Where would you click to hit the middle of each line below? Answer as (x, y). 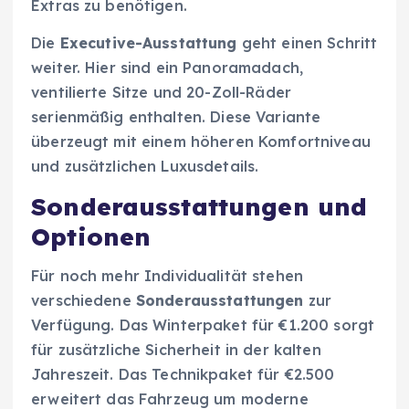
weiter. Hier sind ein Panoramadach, (168, 68)
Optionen (91, 237)
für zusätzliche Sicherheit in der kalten (176, 349)
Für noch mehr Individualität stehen (168, 275)
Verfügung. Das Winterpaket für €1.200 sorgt (203, 325)
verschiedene (84, 300)
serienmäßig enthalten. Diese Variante (176, 117)
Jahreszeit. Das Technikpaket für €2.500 (183, 374)
